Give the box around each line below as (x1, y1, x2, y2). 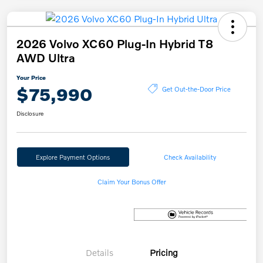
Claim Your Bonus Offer (97, 177, 166, 186)
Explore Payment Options (36, 153, 110, 161)
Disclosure (16, 110, 43, 117)
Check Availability (164, 153, 217, 161)
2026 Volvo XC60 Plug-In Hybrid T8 (16, 36, 213, 51)
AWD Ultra (16, 50, 75, 65)
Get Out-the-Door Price (161, 84, 231, 93)
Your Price (16, 74, 46, 82)
